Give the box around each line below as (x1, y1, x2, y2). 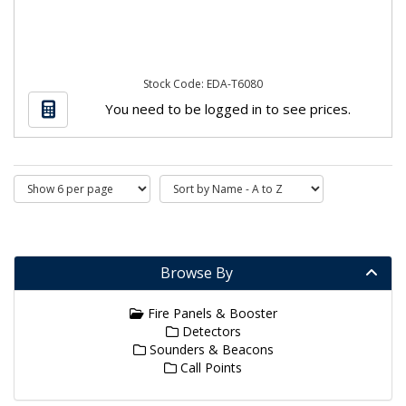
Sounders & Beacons (145, 341, 274, 358)
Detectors (178, 323, 241, 340)
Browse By (160, 263, 233, 283)
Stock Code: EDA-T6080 (143, 76, 263, 92)
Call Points (177, 359, 242, 376)
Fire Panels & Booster (143, 304, 277, 322)
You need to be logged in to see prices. (104, 99, 351, 118)
